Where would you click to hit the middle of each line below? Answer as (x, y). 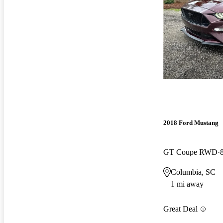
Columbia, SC (193, 172)
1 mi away (187, 184)
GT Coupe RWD (190, 152)
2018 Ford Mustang (191, 123)
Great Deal (180, 209)
